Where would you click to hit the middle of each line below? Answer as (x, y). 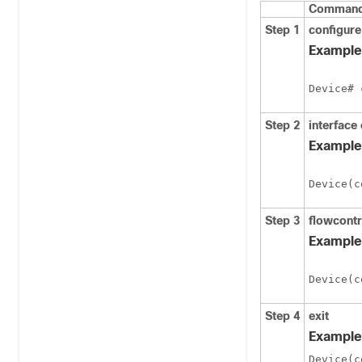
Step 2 (282, 125)
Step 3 (282, 221)
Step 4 (282, 316)
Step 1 (282, 30)
